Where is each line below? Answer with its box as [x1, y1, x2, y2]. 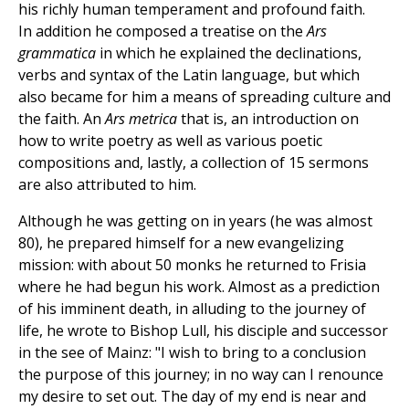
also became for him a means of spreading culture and [18, 87, 391, 108]
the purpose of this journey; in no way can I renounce [18, 364, 383, 385]
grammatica [18, 43, 96, 64]
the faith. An [18, 109, 105, 130]
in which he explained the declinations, [96, 43, 362, 64]
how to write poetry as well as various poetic [18, 131, 322, 152]
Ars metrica [105, 109, 181, 130]
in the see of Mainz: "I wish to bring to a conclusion [18, 342, 366, 363]
